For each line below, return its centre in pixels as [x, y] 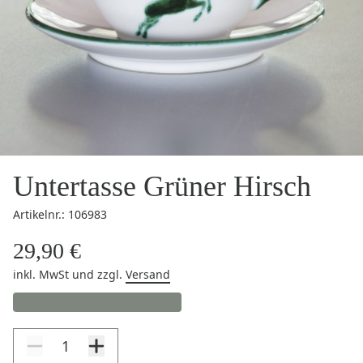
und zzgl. [99, 274]
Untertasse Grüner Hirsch [162, 186]
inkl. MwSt [43, 274]
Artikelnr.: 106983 [60, 214]
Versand [148, 274]
